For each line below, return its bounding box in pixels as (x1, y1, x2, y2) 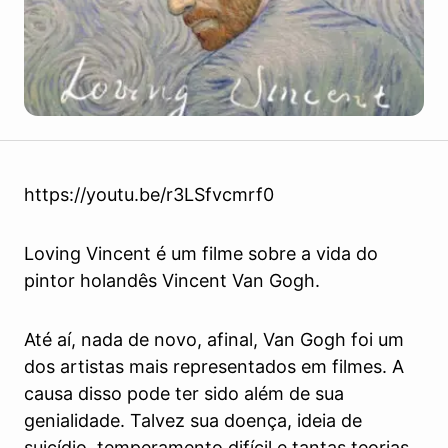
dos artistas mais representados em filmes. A (24, 356, 404, 377)
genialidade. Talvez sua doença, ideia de (24, 410, 362, 431)
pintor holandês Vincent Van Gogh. (24, 270, 320, 291)
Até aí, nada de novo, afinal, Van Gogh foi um (24, 329, 404, 350)
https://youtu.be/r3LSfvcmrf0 (24, 184, 274, 205)
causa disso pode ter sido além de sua (24, 383, 344, 404)
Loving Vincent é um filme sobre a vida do (24, 243, 378, 264)
